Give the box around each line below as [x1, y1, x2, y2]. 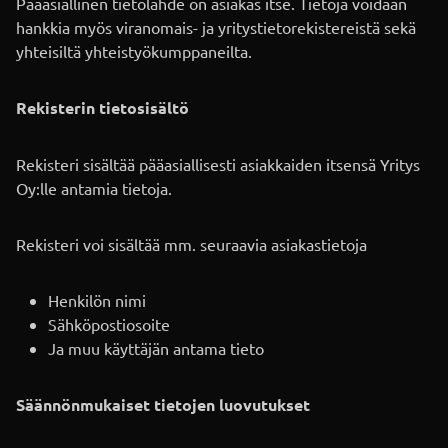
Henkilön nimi [48, 289, 146, 310]
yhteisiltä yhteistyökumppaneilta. [16, 40, 252, 61]
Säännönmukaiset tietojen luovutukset [16, 393, 310, 415]
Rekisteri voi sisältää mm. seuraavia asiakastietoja [16, 233, 367, 254]
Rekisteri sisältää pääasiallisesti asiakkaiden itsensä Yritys [16, 153, 420, 174]
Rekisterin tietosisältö [16, 96, 189, 118]
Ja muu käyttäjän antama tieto [48, 337, 264, 358]
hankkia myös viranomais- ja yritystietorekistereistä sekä [16, 16, 416, 37]
